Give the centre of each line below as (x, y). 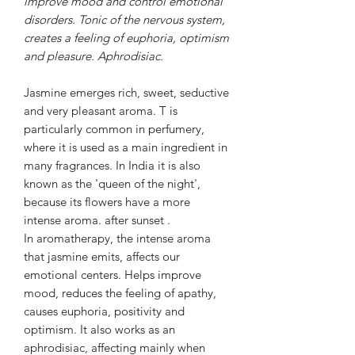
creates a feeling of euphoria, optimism (126, 38)
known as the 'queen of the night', (112, 184)
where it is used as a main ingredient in (126, 147)
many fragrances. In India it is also (112, 166)
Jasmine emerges (69, 93)
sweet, (160, 93)
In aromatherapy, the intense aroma (117, 239)
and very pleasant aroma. (90, 111)
